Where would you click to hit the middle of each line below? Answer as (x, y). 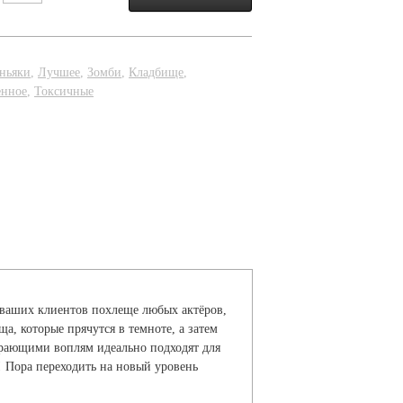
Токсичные (64, 92)
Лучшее (59, 73)
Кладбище (156, 73)
